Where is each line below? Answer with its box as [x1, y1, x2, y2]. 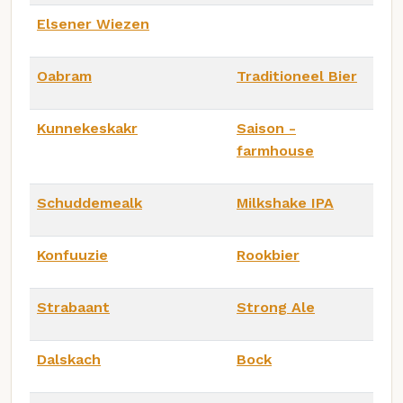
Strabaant [37, 298, 110, 316]
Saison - [237, 119, 296, 137]
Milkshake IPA [237, 193, 334, 211]
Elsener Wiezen [37, 14, 149, 32]
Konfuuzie [37, 246, 108, 264]
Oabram [37, 67, 92, 85]
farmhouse [237, 141, 314, 159]
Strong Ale [237, 298, 315, 316]
